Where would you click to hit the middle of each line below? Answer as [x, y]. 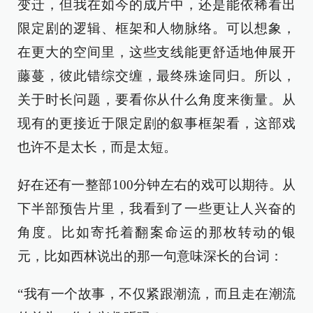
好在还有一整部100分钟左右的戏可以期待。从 [156, 185]
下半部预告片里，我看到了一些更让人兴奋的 [156, 209]
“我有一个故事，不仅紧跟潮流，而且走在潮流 [156, 294]
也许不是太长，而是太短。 [97, 147]
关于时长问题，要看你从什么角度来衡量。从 [156, 100]
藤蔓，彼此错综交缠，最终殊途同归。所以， [156, 76]
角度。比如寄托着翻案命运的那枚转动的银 [156, 232]
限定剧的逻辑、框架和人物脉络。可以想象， [156, 28]
